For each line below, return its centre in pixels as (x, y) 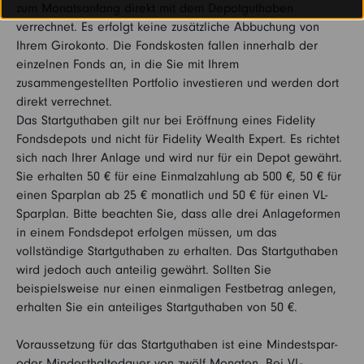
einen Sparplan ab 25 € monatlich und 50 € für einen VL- (172, 195)
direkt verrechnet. (64, 102)
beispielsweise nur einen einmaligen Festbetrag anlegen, (176, 288)
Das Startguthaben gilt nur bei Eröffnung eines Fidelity (166, 120)
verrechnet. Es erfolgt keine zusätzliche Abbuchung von (168, 27)
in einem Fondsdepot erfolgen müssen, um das (147, 232)
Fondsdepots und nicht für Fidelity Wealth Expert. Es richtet (178, 139)
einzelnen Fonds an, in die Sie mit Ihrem (128, 64)
